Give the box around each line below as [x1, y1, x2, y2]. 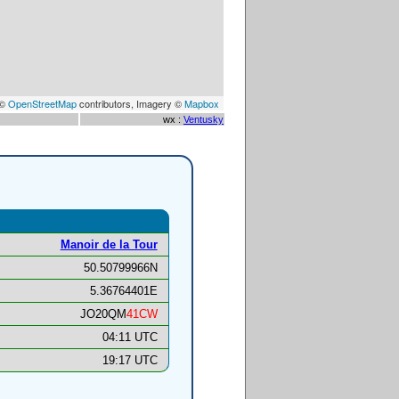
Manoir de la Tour [60, 238, 158, 252]
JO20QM [79, 307, 126, 322]
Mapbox [184, 96, 219, 110]
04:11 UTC [102, 330, 158, 345]
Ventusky [183, 114, 224, 125]
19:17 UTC [102, 354, 158, 368]
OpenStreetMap [8, 96, 77, 110]
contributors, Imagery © [77, 96, 184, 110]
